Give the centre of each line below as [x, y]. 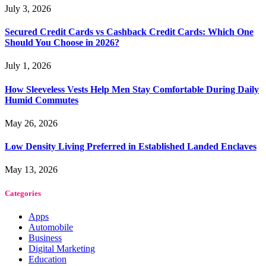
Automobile [51, 227]
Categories [23, 193]
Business [45, 237]
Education [47, 259]
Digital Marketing [62, 248]
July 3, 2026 [28, 8]
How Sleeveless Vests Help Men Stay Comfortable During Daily [132, 89]
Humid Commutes [42, 100]
